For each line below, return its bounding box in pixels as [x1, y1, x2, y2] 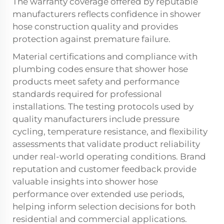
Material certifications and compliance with [12, 51, 197, 61]
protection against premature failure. [12, 34, 170, 44]
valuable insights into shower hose [12, 176, 158, 186]
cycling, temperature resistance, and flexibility [12, 126, 207, 136]
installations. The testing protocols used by [12, 101, 193, 111]
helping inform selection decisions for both [12, 201, 195, 211]
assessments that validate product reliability [12, 139, 200, 149]
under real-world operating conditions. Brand [12, 151, 206, 161]
